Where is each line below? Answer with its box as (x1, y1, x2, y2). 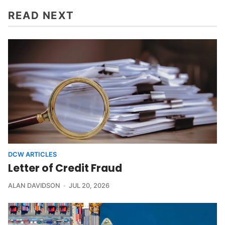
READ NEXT (8, 9, 74, 22)
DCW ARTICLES (8, 150, 57, 158)
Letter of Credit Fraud (8, 160, 122, 175)
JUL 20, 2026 (68, 181, 109, 189)
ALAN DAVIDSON (8, 181, 60, 189)
